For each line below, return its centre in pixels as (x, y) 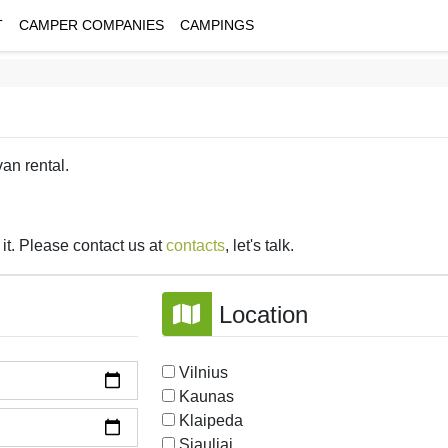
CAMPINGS (217, 25)
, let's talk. (259, 246)
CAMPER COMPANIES (91, 25)
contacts (195, 246)
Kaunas (206, 397)
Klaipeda (210, 421)
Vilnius (203, 373)
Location (259, 315)
